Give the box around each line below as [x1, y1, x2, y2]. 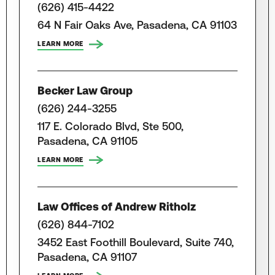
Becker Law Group [37, 83, 133, 97]
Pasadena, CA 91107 [37, 250, 137, 263]
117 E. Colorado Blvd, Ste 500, [37, 119, 184, 133]
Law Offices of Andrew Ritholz [37, 199, 196, 213]
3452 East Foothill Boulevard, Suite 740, [37, 235, 234, 249]
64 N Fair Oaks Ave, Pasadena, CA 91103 [37, 18, 238, 31]
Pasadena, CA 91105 [37, 134, 138, 147]
